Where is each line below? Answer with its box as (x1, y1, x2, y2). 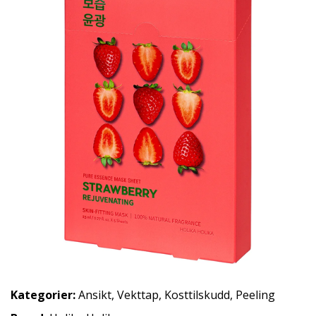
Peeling (236, 287, 275, 303)
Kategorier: (11, 287, 75, 303)
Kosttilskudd (164, 287, 230, 303)
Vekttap (117, 287, 159, 303)
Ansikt (78, 287, 111, 303)
